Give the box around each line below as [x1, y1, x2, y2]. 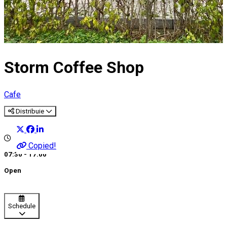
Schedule [8, 202, 35, 210]
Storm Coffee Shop [4, 58, 144, 78]
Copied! [28, 141, 56, 150]
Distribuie [16, 107, 44, 115]
